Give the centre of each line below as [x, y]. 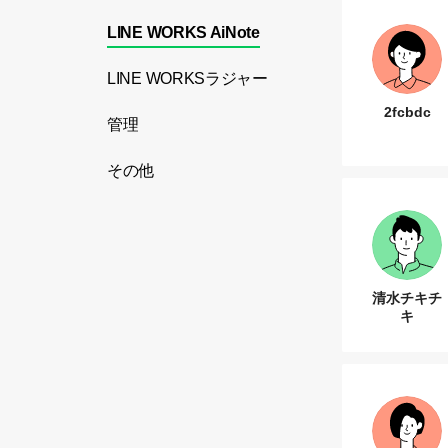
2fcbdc [407, 112]
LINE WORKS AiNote [183, 32]
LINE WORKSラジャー [187, 78]
